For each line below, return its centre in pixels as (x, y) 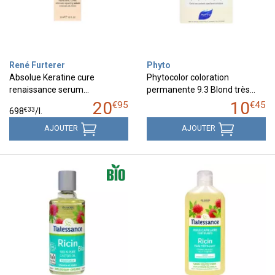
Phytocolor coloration (188, 77)
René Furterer (37, 65)
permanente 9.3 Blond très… (201, 89)
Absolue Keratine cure (52, 77)
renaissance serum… (49, 89)
